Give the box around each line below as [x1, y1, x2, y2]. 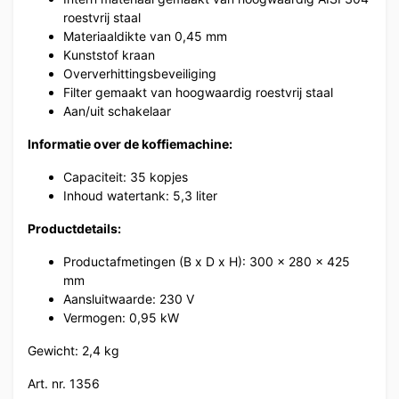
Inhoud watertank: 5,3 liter [63, 187, 217, 203]
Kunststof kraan [63, 46, 155, 62]
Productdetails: [28, 220, 121, 236]
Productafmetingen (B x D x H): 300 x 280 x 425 [63, 253, 350, 269]
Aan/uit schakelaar [63, 102, 171, 118]
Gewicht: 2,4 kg [28, 342, 119, 358]
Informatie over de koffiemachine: [28, 135, 232, 151]
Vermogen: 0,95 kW [63, 309, 179, 325]
